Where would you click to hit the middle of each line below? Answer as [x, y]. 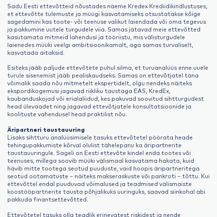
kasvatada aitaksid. [36, 52]
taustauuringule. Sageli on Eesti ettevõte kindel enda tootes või [99, 153]
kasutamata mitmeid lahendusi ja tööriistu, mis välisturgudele [96, 37]
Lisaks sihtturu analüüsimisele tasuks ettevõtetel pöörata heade [100, 137]
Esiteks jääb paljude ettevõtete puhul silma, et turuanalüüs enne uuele [108, 68]
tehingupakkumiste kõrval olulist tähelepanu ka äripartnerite [94, 145]
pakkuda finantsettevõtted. [48, 199]
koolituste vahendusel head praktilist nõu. [67, 114]
